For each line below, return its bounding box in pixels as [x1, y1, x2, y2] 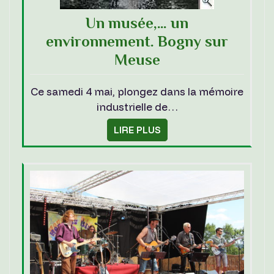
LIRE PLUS [113, 124, 161, 136]
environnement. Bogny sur [46, 32, 228, 50]
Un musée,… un [86, 13, 188, 32]
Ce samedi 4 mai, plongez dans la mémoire [31, 84, 243, 98]
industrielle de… [96, 100, 178, 113]
